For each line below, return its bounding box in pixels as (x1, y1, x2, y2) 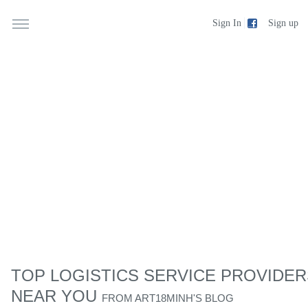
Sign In (212, 18, 241, 28)
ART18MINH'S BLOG (135, 293, 234, 304)
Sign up (268, 17, 298, 28)
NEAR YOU (11, 287, 102, 305)
